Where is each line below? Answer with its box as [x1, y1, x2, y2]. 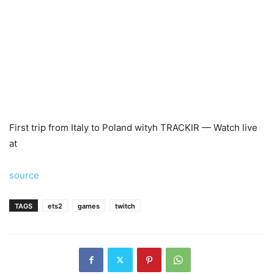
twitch [115, 201, 135, 210]
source [9, 169, 39, 181]
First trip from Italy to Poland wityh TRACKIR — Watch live [9, 121, 257, 133]
